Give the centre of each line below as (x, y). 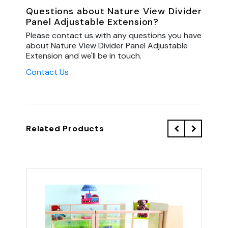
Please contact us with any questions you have (114, 35)
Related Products (65, 128)
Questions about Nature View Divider (114, 11)
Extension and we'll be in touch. (84, 55)
